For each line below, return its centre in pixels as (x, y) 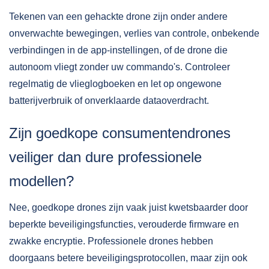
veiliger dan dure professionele (105, 157)
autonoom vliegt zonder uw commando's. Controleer (119, 67)
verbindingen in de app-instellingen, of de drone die (118, 50)
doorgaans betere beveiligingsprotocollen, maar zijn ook (128, 258)
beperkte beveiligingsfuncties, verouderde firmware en (124, 224)
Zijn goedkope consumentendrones (120, 133)
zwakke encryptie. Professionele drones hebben (111, 241)
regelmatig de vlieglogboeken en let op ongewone (115, 84)
